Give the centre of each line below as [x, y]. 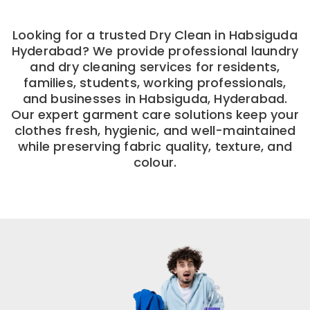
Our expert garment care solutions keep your [155, 114]
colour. [155, 162]
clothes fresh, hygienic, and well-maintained [155, 130]
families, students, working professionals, [155, 82]
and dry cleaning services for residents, [155, 66]
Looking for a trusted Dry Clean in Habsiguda [155, 35]
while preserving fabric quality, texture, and [155, 146]
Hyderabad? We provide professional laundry [155, 51]
